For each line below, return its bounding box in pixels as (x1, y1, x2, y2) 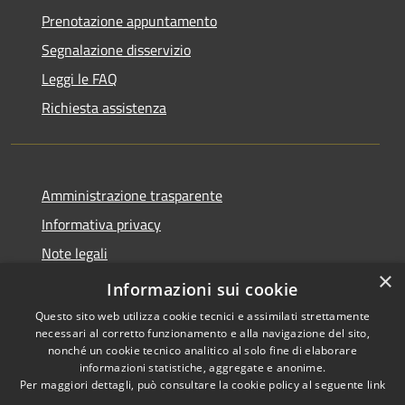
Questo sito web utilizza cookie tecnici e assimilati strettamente (34, 308, 371, 324)
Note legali (42, 241, 108, 264)
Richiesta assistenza (42, 96, 166, 118)
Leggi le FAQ (42, 67, 118, 89)
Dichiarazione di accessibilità (42, 270, 217, 293)
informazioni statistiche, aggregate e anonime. (79, 360, 326, 375)
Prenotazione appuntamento (42, 9, 217, 32)
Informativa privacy (42, 212, 161, 235)
